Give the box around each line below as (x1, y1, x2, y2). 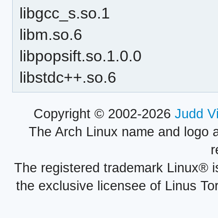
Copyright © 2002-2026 (33, 107, 175, 122)
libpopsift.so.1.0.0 (19, 47, 142, 65)
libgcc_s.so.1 (19, 4, 110, 22)
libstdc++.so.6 (19, 68, 117, 86)
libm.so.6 (19, 25, 83, 43)
